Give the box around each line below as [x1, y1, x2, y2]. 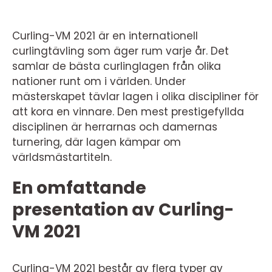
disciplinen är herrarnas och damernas [12, 119, 217, 134]
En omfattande [12, 175, 146, 200]
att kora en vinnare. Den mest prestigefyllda [12, 104, 244, 119]
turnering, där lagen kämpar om [12, 134, 181, 149]
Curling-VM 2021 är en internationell [12, 28, 198, 43]
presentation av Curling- [12, 197, 234, 222]
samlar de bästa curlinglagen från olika [12, 58, 221, 73]
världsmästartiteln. [12, 149, 112, 165]
